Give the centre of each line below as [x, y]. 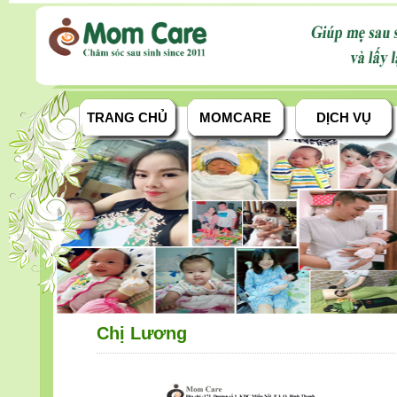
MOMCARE [235, 118]
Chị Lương [142, 333]
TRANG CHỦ [127, 118]
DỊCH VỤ [343, 118]
